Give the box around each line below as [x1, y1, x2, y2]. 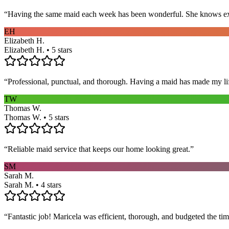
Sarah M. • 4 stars [4, 180, 61, 189]
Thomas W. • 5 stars [4, 112, 69, 122]
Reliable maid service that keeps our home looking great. [8, 144, 190, 153]
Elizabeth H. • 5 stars [4, 45, 72, 54]
